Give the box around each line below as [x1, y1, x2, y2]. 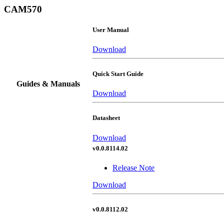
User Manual [92, 25, 129, 33]
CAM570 [4, 4, 42, 14]
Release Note [112, 163, 154, 172]
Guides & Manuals [16, 79, 80, 88]
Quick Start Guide [92, 70, 143, 78]
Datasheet [92, 114, 120, 122]
